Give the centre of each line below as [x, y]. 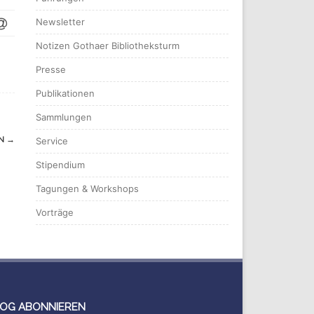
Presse [51, 69]
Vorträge [55, 212]
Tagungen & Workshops [87, 188]
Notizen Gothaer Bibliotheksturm [108, 45]
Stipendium [60, 164]
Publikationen [65, 93]
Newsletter [60, 21]
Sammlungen [64, 117]
